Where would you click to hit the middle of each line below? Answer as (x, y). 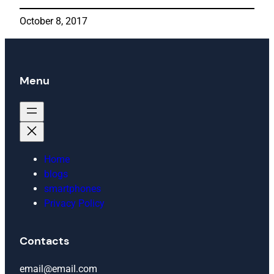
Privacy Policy (74, 203)
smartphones (72, 188)
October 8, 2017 (54, 21)
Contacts (44, 241)
